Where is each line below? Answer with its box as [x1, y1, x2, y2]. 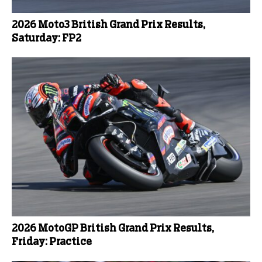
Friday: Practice [12, 236, 92, 247]
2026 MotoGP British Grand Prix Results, [12, 223, 214, 234]
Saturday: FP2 [12, 33, 81, 44]
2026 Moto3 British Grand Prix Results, [12, 19, 205, 30]
